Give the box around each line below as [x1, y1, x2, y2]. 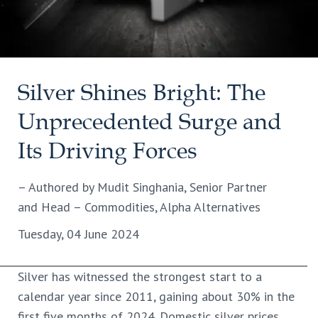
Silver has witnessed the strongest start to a [18, 268, 262, 285]
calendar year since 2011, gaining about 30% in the [18, 288, 295, 305]
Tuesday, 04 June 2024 [18, 226, 139, 243]
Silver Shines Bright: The [18, 79, 265, 107]
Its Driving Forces [18, 138, 197, 165]
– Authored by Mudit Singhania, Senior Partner [18, 179, 267, 196]
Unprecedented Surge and [18, 109, 282, 136]
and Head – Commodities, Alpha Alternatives [18, 199, 261, 216]
